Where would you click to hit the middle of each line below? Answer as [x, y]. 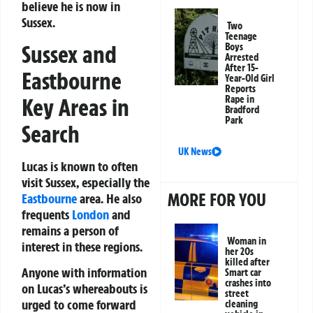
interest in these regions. [82, 246]
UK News [195, 152]
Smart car [243, 273]
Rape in [240, 100]
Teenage [241, 37]
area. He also [109, 198]
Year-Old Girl [250, 79]
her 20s [240, 252]
